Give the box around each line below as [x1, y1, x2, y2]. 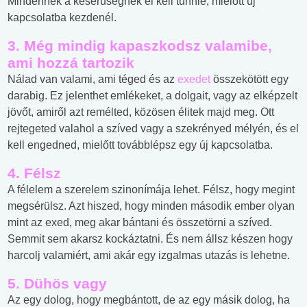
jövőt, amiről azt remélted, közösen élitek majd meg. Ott [8, 106, 274, 119]
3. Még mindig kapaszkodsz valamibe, [8, 38, 272, 54]
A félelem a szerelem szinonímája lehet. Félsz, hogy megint [8, 184, 295, 196]
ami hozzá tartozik [8, 55, 134, 71]
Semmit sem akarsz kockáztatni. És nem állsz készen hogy [8, 233, 293, 245]
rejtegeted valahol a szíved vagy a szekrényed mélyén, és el [8, 123, 299, 135]
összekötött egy [210, 73, 288, 86]
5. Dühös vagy [8, 275, 107, 292]
